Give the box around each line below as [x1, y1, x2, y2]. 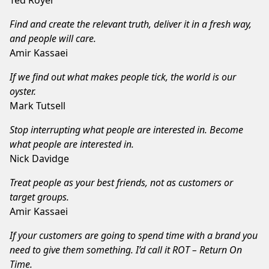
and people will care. [10, 31, 96, 45]
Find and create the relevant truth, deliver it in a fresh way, [10, 17, 252, 31]
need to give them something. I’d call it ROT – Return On [10, 243, 242, 256]
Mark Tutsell [10, 98, 65, 112]
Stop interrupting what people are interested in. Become [10, 122, 243, 136]
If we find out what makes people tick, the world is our [10, 70, 236, 83]
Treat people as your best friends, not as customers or [10, 175, 233, 189]
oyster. [10, 84, 36, 98]
